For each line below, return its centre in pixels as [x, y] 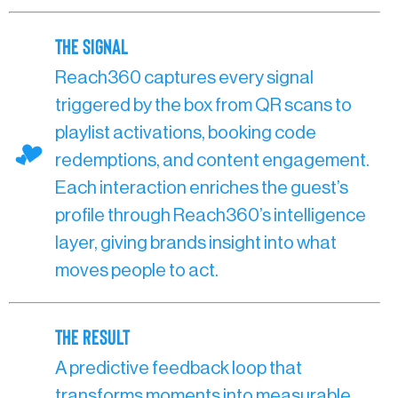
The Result [92, 337]
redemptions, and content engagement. [212, 161]
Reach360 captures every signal [184, 78]
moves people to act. [137, 271]
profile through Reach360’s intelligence [211, 216]
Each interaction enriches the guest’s [202, 188]
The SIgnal [92, 46]
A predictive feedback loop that [179, 369]
